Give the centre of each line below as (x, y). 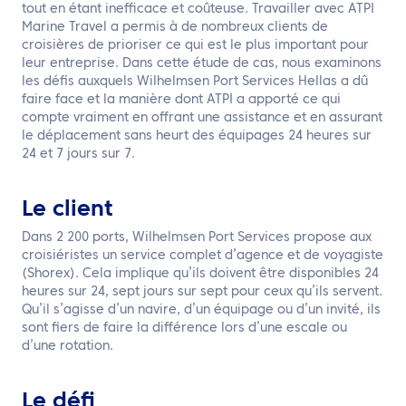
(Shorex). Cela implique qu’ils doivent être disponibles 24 (200, 274)
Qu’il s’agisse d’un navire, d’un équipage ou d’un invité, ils (201, 310)
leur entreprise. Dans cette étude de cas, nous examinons (202, 63)
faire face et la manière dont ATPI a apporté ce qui (181, 100)
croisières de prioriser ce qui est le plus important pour (195, 45)
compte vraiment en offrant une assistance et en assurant (202, 118)
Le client (67, 210)
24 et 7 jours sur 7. (78, 154)
